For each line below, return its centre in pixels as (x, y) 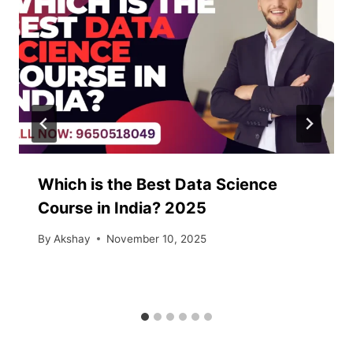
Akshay (72, 238)
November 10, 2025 (157, 238)
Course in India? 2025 (122, 208)
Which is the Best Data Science (158, 185)
